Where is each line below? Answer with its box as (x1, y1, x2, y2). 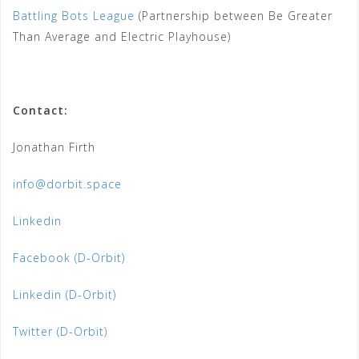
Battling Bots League (13, 8, 135, 23)
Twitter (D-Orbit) (13, 324, 107, 339)
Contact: (13, 103, 68, 118)
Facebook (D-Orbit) (13, 250, 125, 265)
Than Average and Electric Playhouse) (13, 29, 231, 44)
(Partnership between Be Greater (135, 8, 333, 23)
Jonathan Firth (13, 139, 95, 155)
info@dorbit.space (13, 176, 122, 192)
